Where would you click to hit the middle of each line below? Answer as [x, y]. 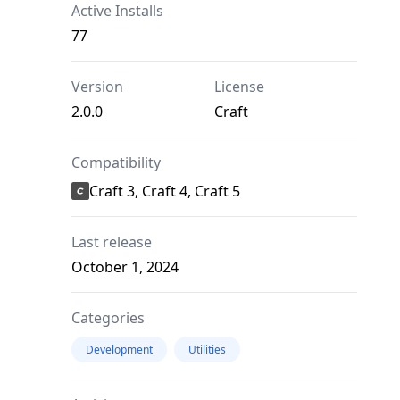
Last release [112, 242]
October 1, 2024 [125, 267]
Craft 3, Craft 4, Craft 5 [165, 192]
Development [119, 350]
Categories [108, 318]
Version [97, 87]
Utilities [207, 350]
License [239, 87]
